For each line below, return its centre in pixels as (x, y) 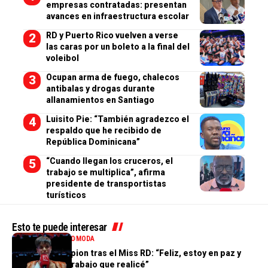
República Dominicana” (93, 141)
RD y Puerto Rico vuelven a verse (112, 35)
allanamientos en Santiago (100, 100)
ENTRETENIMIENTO (44, 238)
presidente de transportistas (106, 183)
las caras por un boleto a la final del (118, 46)
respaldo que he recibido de (103, 130)
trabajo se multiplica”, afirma (105, 172)
